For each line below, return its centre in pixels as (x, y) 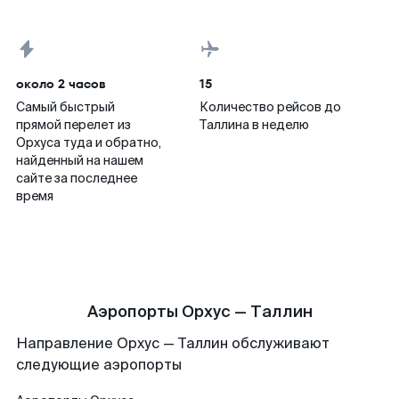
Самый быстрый (65, 107)
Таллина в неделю (254, 125)
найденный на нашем (80, 160)
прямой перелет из (73, 125)
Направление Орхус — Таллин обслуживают (173, 343)
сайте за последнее (77, 178)
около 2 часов (61, 84)
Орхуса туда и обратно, (89, 142)
